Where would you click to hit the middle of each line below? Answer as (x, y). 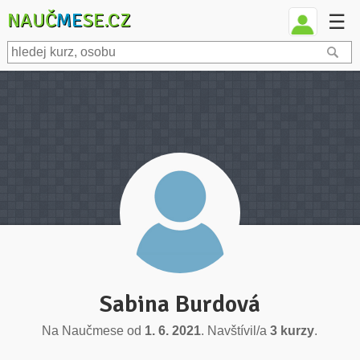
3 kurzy (292, 331)
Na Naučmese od (94, 331)
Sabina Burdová (180, 304)
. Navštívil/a (236, 331)
